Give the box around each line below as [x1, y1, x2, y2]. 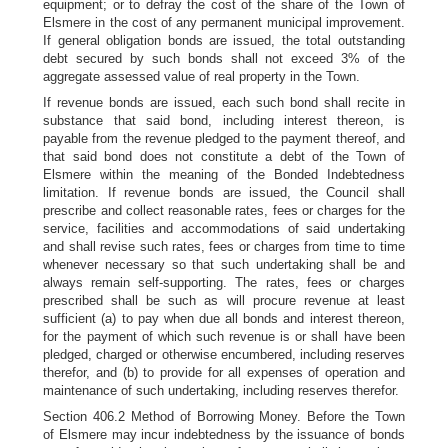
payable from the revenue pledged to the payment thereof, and [43, 131, 405, 146]
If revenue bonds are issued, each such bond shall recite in [43, 95, 405, 110]
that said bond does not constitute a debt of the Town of [43, 149, 405, 164]
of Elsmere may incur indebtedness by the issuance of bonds [43, 427, 405, 442]
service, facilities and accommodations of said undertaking [43, 221, 405, 236]
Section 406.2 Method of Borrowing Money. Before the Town [43, 409, 405, 424]
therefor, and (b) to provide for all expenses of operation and [43, 365, 405, 380]
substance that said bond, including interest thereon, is [43, 113, 405, 128]
